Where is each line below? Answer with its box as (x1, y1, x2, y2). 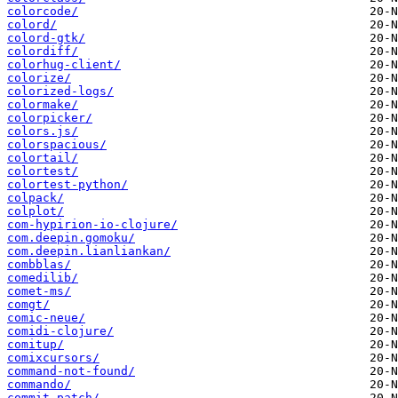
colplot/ (7, 204, 64, 219)
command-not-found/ (7, 364, 135, 378)
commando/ (7, 378, 71, 392)
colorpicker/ (7, 111, 92, 125)
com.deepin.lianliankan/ (7, 244, 171, 259)
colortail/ (7, 151, 78, 165)
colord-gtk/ (7, 31, 85, 45)
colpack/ (7, 191, 64, 205)
